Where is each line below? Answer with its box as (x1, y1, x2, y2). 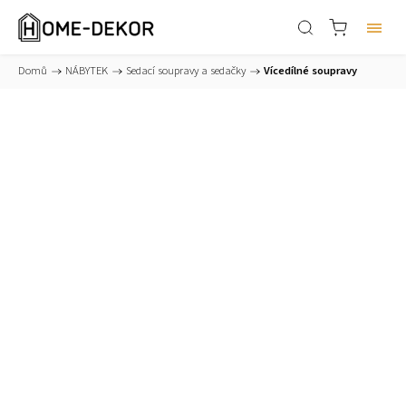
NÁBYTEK (65, 63, 108, 79)
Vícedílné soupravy (264, 63, 357, 79)
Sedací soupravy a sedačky (126, 63, 246, 79)
